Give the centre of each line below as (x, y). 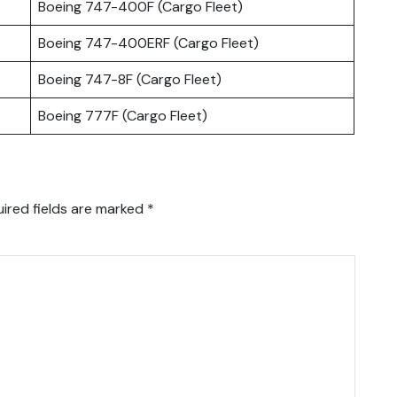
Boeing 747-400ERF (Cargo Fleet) (148, 43)
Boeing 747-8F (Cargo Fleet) (130, 79)
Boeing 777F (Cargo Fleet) (123, 115)
